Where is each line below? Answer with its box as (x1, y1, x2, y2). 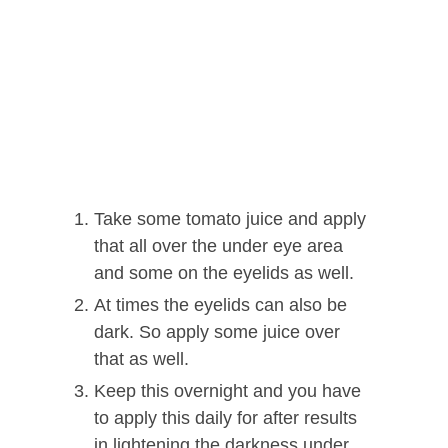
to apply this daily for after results (94, 408, 357, 429)
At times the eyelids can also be (94, 295, 347, 316)
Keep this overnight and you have (94, 381, 361, 402)
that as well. (94, 349, 189, 370)
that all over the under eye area (94, 236, 343, 257)
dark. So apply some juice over (94, 322, 340, 343)
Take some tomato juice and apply (94, 209, 366, 230)
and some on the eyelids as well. (94, 263, 354, 284)
